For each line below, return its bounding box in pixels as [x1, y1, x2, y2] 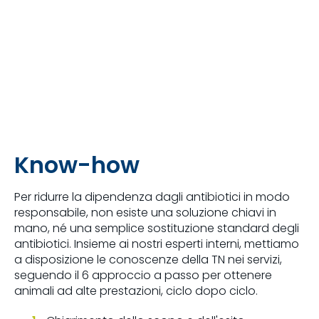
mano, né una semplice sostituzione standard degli [14, 219, 299, 236]
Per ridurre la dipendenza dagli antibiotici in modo [14, 188, 290, 205]
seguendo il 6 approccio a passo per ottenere [14, 266, 272, 283]
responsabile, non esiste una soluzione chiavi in [14, 204, 276, 221]
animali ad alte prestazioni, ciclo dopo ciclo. [14, 282, 261, 299]
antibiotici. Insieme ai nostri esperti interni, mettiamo [14, 235, 299, 252]
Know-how [14, 148, 140, 181]
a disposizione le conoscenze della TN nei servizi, [14, 251, 282, 268]
